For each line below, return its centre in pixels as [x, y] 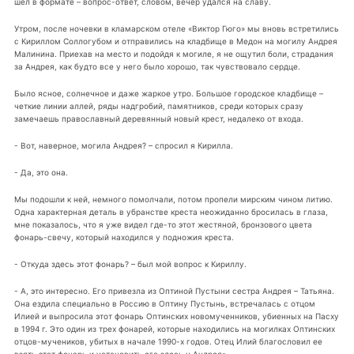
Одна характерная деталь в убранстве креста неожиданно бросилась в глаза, [171, 211]
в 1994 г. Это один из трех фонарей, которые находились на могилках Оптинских [174, 328]
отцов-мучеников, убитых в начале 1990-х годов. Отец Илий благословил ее [168, 341]
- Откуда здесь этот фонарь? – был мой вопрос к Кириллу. [130, 264]
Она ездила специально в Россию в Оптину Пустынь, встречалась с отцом [164, 303]
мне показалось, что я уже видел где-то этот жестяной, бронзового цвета [163, 224]
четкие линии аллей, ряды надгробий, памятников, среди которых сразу [158, 106]
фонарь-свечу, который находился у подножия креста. [124, 237]
